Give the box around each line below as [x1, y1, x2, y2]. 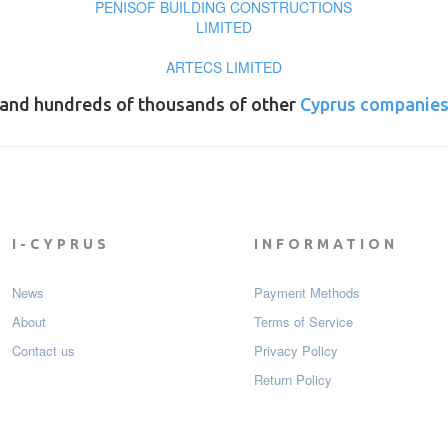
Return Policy [254, 370, 332, 390]
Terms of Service [254, 312, 353, 332]
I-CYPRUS [11, 236, 110, 253]
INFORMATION [254, 236, 398, 253]
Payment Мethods [254, 283, 360, 303]
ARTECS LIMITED [165, 57, 282, 78]
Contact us [11, 341, 75, 361]
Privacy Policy [254, 341, 338, 361]
